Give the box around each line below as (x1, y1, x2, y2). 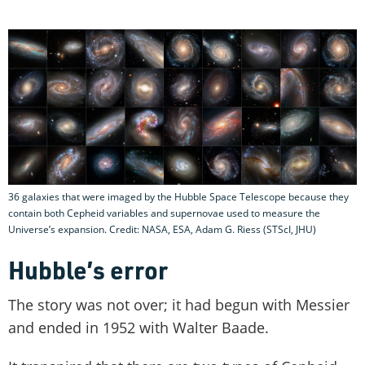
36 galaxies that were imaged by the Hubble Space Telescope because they (8, 190, 349, 204)
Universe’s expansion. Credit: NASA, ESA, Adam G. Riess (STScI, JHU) (8, 222, 316, 237)
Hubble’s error (8, 253, 168, 287)
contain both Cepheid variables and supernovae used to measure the (8, 206, 320, 221)
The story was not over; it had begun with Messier (8, 295, 350, 315)
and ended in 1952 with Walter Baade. (8, 318, 269, 338)
